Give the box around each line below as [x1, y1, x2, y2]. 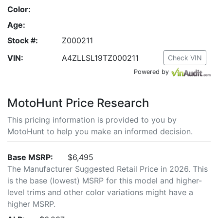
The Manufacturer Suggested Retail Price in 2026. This [7, 164, 208, 174]
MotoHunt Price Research [7, 96, 149, 110]
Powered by [134, 68, 169, 75]
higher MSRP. [7, 199, 55, 209]
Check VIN [168, 54, 202, 62]
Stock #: [7, 36, 38, 45]
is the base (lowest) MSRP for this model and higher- [7, 176, 202, 185]
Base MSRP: [7, 152, 53, 162]
